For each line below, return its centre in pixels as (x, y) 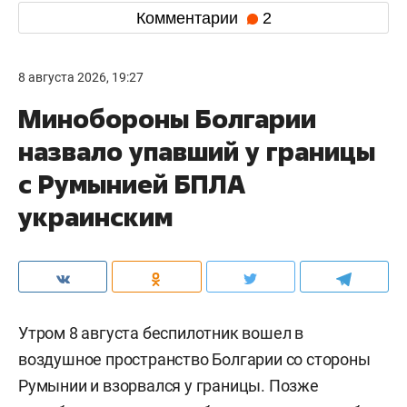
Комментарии (189, 18)
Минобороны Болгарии (167, 119)
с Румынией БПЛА (132, 184)
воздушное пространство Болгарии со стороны (194, 360)
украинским (95, 217)
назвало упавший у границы (197, 152)
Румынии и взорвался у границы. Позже (169, 386)
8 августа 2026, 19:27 (81, 78)
